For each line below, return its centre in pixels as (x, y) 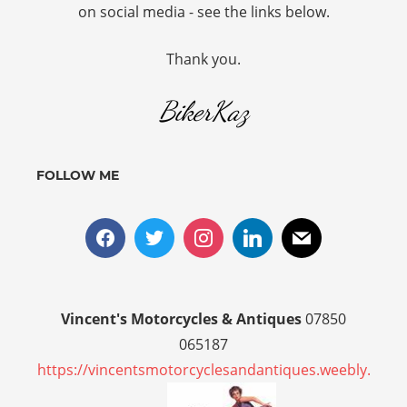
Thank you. (203, 59)
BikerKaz (203, 110)
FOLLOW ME (78, 175)
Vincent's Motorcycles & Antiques (181, 318)
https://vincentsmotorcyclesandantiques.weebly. (203, 369)
